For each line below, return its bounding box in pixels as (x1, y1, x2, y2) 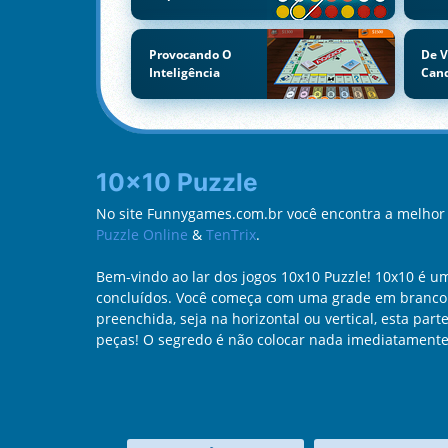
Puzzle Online (96, 224, 188, 244)
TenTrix (206, 224, 256, 244)
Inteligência (148, 63, 220, 81)
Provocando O (148, 45, 232, 63)
